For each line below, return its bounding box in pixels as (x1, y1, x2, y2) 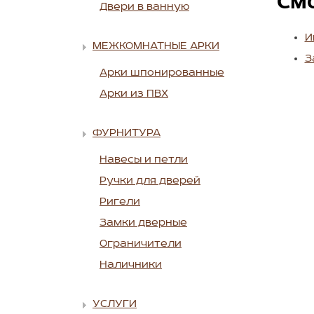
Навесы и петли (100, 154, 188, 166)
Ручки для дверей (100, 175, 200, 187)
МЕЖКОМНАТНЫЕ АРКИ (93, 41, 219, 53)
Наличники (100, 259, 162, 271)
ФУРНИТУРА (93, 128, 161, 139)
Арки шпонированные (100, 67, 224, 79)
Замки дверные (100, 217, 187, 229)
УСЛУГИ (93, 299, 137, 310)
